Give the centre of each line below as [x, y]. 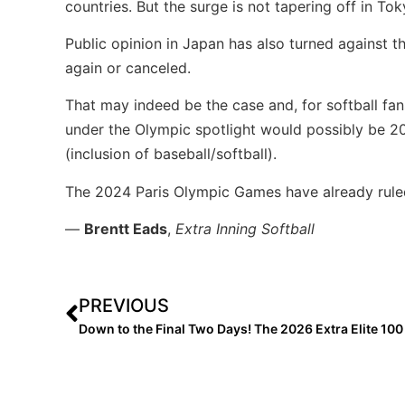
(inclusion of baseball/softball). [171, 154]
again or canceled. [128, 68]
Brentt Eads [126, 229]
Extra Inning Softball [245, 229]
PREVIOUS [124, 305]
